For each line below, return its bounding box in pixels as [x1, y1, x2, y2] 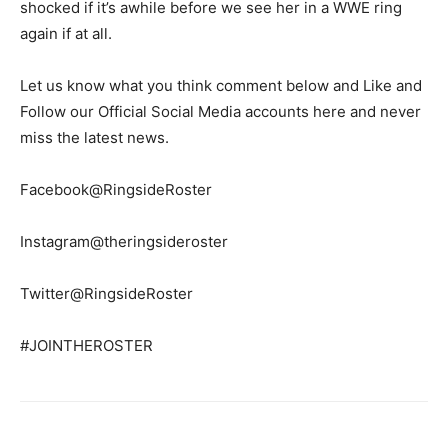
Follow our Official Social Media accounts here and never [20, 101, 421, 121]
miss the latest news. [20, 127, 169, 147]
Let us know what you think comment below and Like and [20, 75, 422, 95]
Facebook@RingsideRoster [20, 179, 212, 199]
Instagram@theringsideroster [20, 231, 228, 251]
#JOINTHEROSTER [20, 335, 153, 355]
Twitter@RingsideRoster [20, 283, 193, 303]
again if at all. [20, 23, 112, 43]
